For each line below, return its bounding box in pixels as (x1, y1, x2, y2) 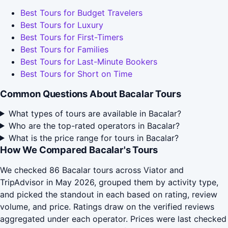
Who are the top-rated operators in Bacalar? (8, 120, 180, 131)
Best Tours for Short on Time (20, 69, 132, 79)
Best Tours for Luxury (20, 20, 103, 31)
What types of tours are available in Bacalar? (8, 108, 181, 119)
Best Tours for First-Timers (20, 32, 123, 43)
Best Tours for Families (20, 44, 108, 55)
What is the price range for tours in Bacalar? (8, 132, 179, 143)
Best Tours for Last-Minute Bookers (20, 56, 157, 67)
